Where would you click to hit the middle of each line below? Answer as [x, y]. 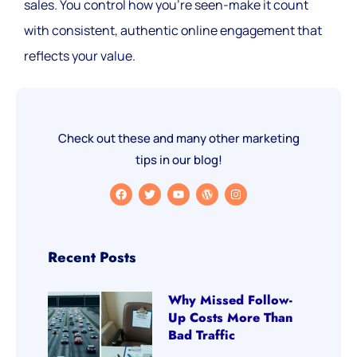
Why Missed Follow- [231, 300]
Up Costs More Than [231, 317]
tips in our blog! [178, 160]
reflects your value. [80, 55]
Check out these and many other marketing [178, 139]
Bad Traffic [202, 335]
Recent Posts [92, 257]
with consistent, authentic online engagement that [173, 30]
